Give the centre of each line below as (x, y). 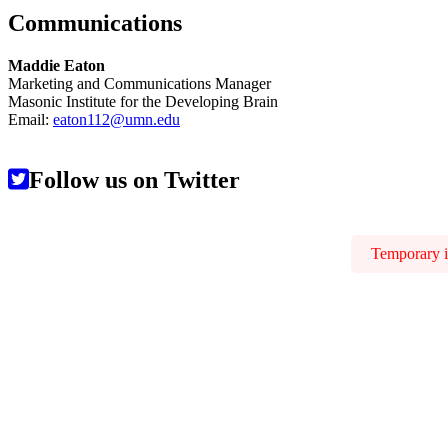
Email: (30, 120)
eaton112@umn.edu (116, 120)
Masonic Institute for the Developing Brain (143, 102)
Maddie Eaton (56, 66)
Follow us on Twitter (134, 180)
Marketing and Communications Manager (139, 84)
